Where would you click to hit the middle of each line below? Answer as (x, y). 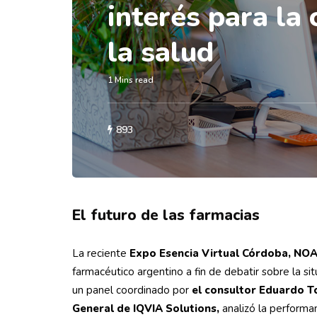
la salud (161, 52)
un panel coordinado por (132, 290)
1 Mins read (131, 80)
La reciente (101, 253)
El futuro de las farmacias (166, 215)
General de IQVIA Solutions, (146, 309)
